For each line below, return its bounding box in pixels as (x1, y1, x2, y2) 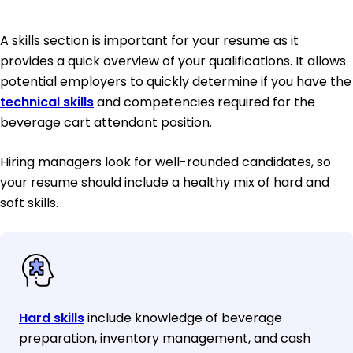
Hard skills (19, 309, 84, 328)
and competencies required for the (94, 93, 315, 112)
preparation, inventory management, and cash (19, 329, 310, 348)
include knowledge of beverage (84, 309, 282, 328)
